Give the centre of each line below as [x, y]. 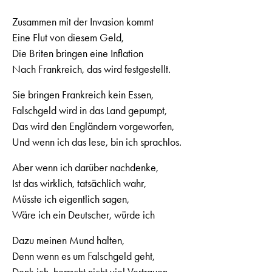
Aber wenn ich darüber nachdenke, [85, 167]
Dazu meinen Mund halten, [68, 240]
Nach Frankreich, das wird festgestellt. [91, 69]
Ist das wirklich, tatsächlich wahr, [79, 183]
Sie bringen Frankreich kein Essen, [83, 94]
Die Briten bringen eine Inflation [78, 53]
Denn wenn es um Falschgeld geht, [83, 256]
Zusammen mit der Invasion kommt [83, 22]
